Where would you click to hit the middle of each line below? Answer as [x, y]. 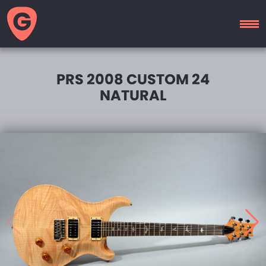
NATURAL [133, 95]
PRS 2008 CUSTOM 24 [133, 79]
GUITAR [64, 18]
